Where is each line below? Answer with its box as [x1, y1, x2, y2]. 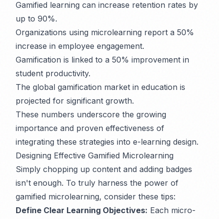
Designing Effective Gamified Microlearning [16, 151, 174, 161]
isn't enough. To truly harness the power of [16, 178, 178, 188]
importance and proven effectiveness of [16, 123, 164, 133]
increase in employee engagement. [16, 41, 144, 51]
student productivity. [16, 68, 90, 79]
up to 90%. [16, 14, 57, 24]
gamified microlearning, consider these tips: [16, 192, 175, 202]
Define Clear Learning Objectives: [16, 205, 148, 216]
